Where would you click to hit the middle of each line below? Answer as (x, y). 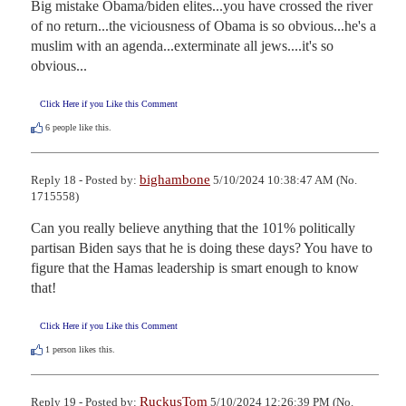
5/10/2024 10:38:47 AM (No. (284, 179)
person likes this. (82, 349)
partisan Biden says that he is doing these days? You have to (202, 247)
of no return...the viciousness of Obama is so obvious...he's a (203, 25)
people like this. (81, 127)
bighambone (175, 179)
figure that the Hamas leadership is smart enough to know (195, 267)
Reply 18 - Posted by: (85, 179)
